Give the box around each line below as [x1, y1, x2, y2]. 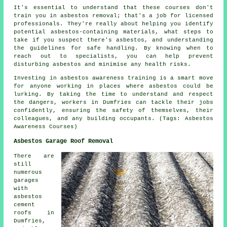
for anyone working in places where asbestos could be [14, 83, 213, 90]
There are [14, 153, 54, 160]
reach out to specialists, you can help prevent [14, 53, 213, 60]
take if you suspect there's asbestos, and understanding [14, 37, 213, 44]
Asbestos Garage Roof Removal [14, 138, 113, 145]
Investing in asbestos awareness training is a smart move [14, 75, 213, 82]
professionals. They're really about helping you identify [14, 21, 213, 27]
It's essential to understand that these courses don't [14, 5, 213, 11]
